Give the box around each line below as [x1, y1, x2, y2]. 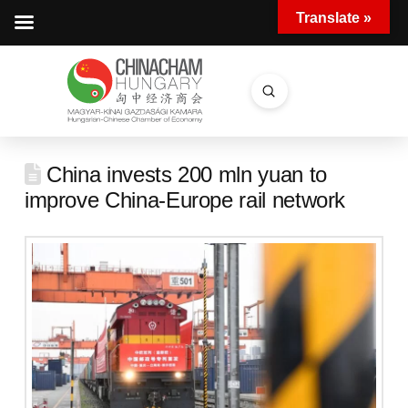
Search [250, 93, 291, 108]
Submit [268, 83, 309, 97]
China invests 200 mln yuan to [40, 162, 327, 187]
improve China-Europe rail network [24, 188, 346, 212]
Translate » [296, 10, 372, 25]
